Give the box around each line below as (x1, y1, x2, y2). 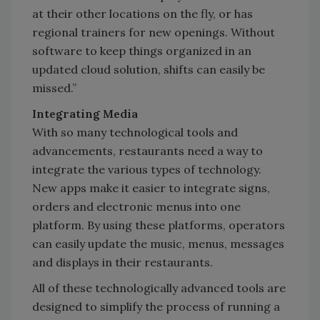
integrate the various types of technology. (32, 162, 261, 177)
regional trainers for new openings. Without (32, 25, 275, 40)
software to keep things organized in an (32, 44, 251, 59)
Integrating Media (32, 106, 138, 121)
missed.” (32, 81, 76, 96)
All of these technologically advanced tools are (32, 281, 286, 296)
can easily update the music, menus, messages (32, 236, 284, 251)
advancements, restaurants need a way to (32, 144, 263, 159)
